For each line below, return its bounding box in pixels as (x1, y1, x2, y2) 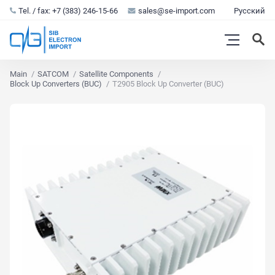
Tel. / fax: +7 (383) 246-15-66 (18, 6, 118, 15)
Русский (234, 6, 265, 15)
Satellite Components (79, 69, 154, 79)
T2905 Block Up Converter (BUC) (112, 79, 225, 88)
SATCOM (37, 69, 69, 79)
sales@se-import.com (138, 6, 215, 15)
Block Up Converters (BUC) (10, 79, 102, 88)
